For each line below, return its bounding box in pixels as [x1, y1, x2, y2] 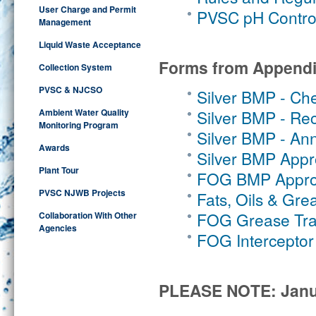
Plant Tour [39, 164, 79, 176]
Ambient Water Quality [39, 106, 129, 119]
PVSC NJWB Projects [39, 186, 126, 199]
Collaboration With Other [39, 209, 137, 221]
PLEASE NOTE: [159, 279, 276, 302]
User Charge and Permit [39, 3, 136, 16]
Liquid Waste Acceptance [39, 38, 141, 51]
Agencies [39, 221, 77, 234]
